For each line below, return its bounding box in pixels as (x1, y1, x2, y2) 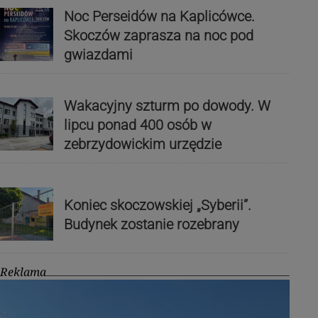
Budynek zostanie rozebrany (63, 216, 239, 234)
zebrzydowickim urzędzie (63, 136, 221, 153)
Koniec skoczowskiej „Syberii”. (63, 197, 251, 214)
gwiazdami (63, 45, 133, 63)
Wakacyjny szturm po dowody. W (63, 97, 270, 115)
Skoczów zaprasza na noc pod (63, 26, 253, 44)
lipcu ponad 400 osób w (63, 116, 212, 134)
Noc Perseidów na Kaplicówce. (63, 7, 255, 25)
